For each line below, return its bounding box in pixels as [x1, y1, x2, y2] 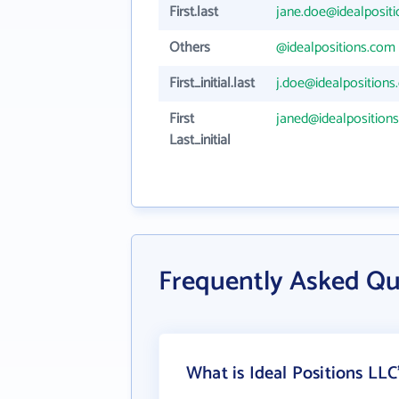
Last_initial [169, 128, 231, 152]
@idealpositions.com [276, 36, 395, 60]
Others [169, 36, 210, 60]
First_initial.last [169, 71, 255, 95]
